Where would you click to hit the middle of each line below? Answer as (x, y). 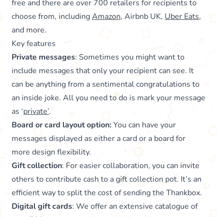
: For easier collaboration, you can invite (131, 165)
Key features (34, 43)
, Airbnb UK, (143, 16)
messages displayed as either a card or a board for (99, 138)
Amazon (106, 16)
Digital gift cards (42, 206)
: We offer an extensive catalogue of (135, 206)
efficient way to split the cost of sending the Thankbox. (108, 193)
